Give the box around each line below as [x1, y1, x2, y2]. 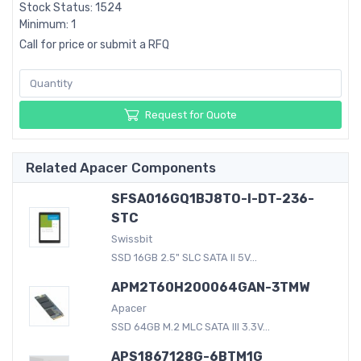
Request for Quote [145, 108, 237, 121]
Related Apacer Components [26, 159, 216, 176]
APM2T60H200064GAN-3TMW [110, 279, 309, 295]
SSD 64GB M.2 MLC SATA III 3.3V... [110, 320, 270, 333]
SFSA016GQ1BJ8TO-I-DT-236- [110, 190, 314, 206]
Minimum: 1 [19, 18, 76, 32]
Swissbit [110, 232, 152, 245]
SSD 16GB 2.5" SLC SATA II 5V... [110, 251, 257, 263]
